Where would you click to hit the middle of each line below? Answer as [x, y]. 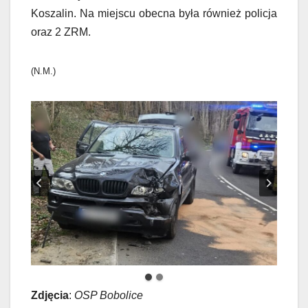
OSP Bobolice [109, 295]
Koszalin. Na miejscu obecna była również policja [154, 14]
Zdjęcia [50, 295]
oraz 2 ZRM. [61, 32]
